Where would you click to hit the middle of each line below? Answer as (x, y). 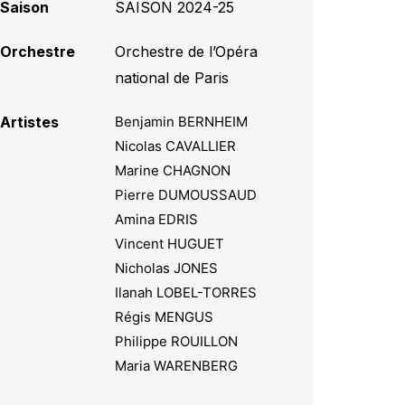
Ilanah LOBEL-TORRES (186, 292)
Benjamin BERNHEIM (182, 121)
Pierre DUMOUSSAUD (186, 194)
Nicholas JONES (167, 268)
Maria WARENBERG (177, 365)
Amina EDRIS (157, 219)
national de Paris (172, 77)
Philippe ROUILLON (177, 341)
